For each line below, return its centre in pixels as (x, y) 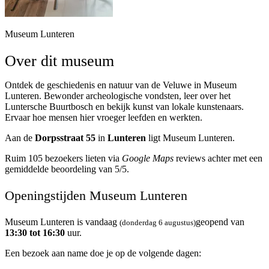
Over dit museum (59, 61)
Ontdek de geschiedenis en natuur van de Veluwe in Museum (121, 85)
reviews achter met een (218, 159)
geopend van (220, 222)
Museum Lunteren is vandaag (62, 222)
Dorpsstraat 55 (65, 138)
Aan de (20, 138)
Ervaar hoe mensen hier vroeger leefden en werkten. (104, 118)
